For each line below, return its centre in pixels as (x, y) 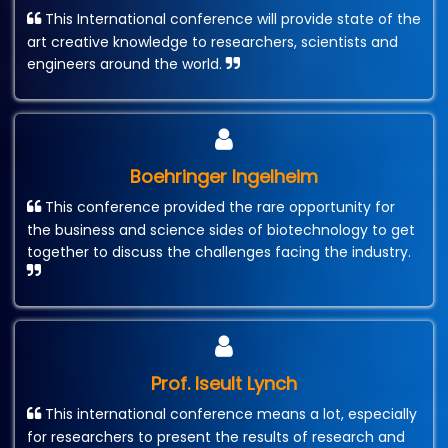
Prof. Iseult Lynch (224, 384)
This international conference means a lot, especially (229, 414)
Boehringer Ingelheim (224, 177)
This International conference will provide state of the (231, 19)
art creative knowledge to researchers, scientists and (212, 42)
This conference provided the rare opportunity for (218, 207)
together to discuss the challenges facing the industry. (219, 252)
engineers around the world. (126, 64)
